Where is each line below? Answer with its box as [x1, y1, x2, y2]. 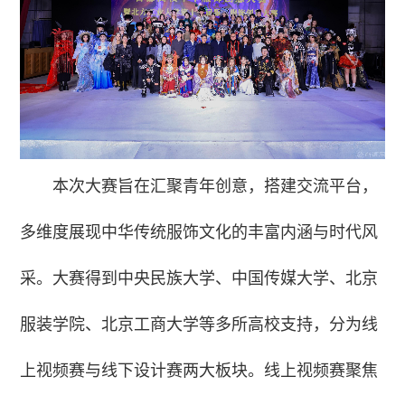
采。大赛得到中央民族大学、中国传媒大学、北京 [20, 268, 379, 287]
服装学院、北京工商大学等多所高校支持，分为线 [20, 315, 379, 334]
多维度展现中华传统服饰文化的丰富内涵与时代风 [20, 222, 379, 241]
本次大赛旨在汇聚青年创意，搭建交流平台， [52, 176, 379, 195]
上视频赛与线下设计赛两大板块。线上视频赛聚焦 [20, 361, 379, 380]
